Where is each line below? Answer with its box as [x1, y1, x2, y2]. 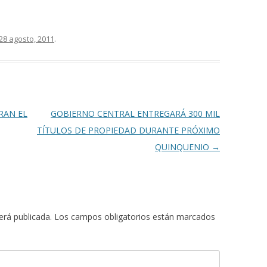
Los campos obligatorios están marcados [52, 211, 215, 222]
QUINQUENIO [154, 141, 212, 153]
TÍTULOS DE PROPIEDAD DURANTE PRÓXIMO [36, 125, 220, 136]
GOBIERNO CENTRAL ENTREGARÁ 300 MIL [50, 108, 220, 119]
